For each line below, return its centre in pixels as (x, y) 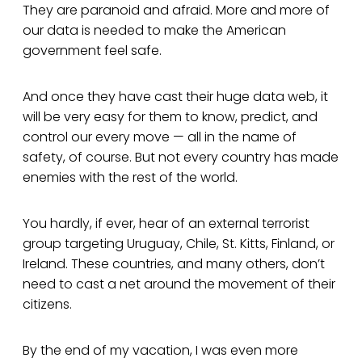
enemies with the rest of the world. (130, 178)
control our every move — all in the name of (160, 137)
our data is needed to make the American (154, 31)
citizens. (47, 305)
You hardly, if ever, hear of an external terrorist (166, 224)
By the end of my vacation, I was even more (160, 351)
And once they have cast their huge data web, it (175, 97)
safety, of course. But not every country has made (181, 158)
